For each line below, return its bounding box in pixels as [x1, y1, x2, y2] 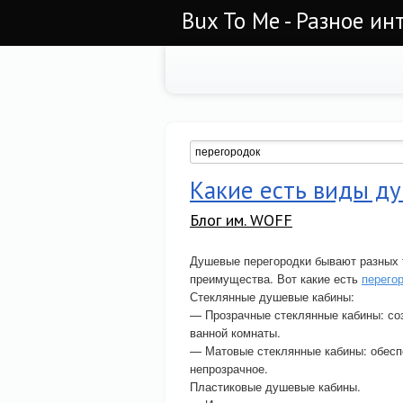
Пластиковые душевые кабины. [190, 378, 361, 395]
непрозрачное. [190, 360, 268, 377]
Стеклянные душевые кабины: [190, 288, 354, 305]
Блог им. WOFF [190, 210, 292, 230]
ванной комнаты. [190, 324, 281, 341]
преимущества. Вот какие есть [190, 270, 362, 287]
